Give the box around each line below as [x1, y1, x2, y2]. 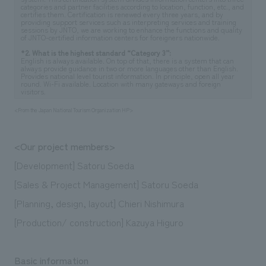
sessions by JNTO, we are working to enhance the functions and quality [20, 24, 242, 35]
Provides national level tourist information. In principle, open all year [20, 70, 235, 81]
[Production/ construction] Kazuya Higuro [14, 214, 183, 229]
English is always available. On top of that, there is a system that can [20, 55, 234, 66]
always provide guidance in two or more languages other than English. [20, 62, 238, 74]
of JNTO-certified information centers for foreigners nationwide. [20, 31, 220, 43]
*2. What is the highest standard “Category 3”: [20, 47, 171, 58]
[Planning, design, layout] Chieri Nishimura [14, 195, 184, 210]
